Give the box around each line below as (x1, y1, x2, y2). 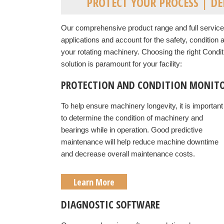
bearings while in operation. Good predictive (61, 125, 202, 134)
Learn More (73, 176, 114, 188)
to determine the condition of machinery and (61, 113, 203, 122)
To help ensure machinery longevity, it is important (61, 101, 223, 110)
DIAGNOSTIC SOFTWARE (61, 197, 160, 211)
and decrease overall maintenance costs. (61, 149, 195, 158)
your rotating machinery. (61, 47, 141, 56)
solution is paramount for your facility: (61, 59, 182, 68)
